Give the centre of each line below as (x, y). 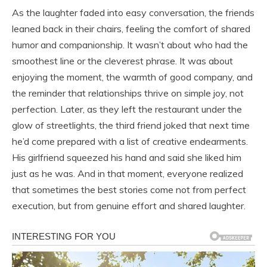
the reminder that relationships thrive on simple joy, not (128, 93)
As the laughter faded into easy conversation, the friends (133, 13)
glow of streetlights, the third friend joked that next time (131, 125)
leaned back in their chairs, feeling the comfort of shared (131, 29)
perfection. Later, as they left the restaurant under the (127, 109)
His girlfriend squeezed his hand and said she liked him (127, 158)
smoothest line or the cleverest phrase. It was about (122, 61)
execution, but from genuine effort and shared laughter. (129, 206)
